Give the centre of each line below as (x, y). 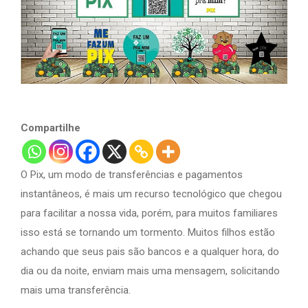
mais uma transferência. (76, 290)
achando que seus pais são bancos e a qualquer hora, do (150, 251)
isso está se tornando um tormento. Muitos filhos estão (148, 232)
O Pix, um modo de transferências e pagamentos (132, 174)
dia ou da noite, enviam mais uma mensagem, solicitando (150, 271)
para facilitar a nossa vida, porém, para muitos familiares (149, 213)
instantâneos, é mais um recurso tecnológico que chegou (151, 194)
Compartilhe (51, 128)
